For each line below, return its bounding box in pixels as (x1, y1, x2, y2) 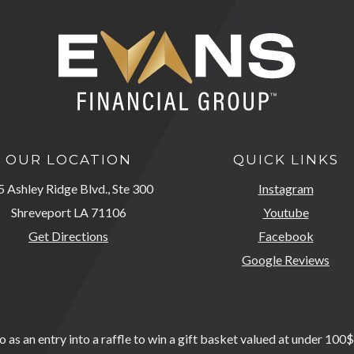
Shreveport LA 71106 (10, 205, 126, 220)
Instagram (258, 181, 314, 197)
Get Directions (28, 228, 108, 244)
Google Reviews (242, 252, 330, 268)
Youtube (262, 205, 309, 220)
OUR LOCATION (5, 152, 132, 168)
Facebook (258, 228, 314, 244)
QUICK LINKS (232, 152, 339, 168)
